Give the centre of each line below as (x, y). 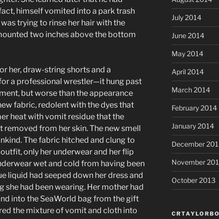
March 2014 (191, 90)
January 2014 (193, 126)
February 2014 (194, 108)
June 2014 (188, 36)
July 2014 (186, 18)
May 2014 (187, 54)
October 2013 (193, 180)
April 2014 (187, 72)
